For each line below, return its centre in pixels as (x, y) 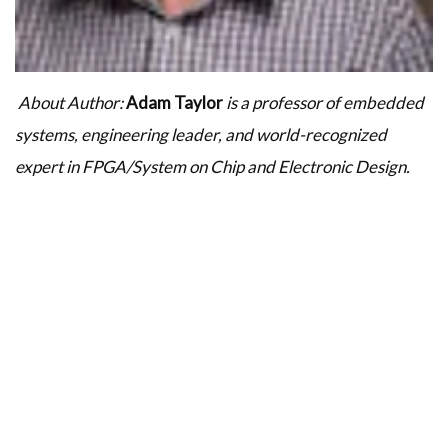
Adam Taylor (173, 103)
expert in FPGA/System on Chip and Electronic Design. (212, 167)
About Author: (70, 103)
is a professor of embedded (325, 103)
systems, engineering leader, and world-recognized (201, 135)
